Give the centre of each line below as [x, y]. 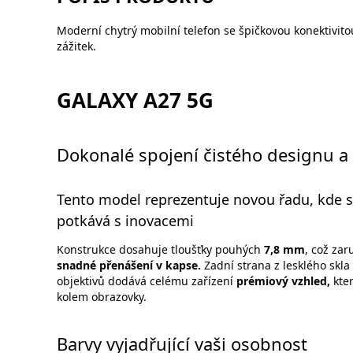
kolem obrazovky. [102, 297]
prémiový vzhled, [283, 281]
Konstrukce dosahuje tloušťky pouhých [160, 250]
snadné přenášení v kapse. [130, 266]
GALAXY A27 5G [135, 100]
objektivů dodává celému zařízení [147, 281]
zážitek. [76, 46]
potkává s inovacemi [125, 220]
